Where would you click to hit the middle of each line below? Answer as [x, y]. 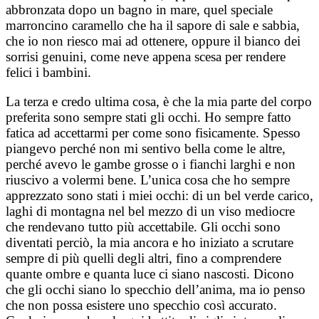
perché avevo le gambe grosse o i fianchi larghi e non [151, 164]
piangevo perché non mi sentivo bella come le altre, [146, 149]
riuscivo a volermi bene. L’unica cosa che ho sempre [148, 180]
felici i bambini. [48, 73]
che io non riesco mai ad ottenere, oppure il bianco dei [153, 41]
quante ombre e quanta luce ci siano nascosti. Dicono [150, 274]
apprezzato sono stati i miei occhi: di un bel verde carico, [159, 196]
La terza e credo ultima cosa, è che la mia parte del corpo [159, 102]
